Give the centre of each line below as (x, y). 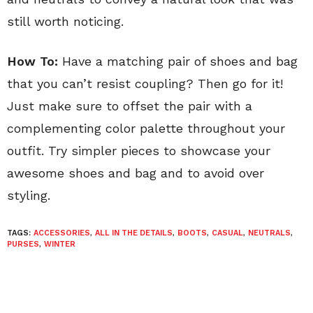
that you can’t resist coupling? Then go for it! (145, 84)
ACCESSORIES (62, 233)
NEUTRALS (269, 233)
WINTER (60, 245)
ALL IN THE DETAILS (134, 233)
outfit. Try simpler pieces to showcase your (139, 151)
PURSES (23, 245)
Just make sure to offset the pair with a (130, 106)
